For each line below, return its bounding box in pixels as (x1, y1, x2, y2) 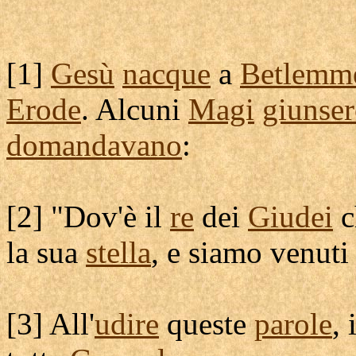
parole (254, 307, 332, 341)
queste (159, 307, 254, 341)
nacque (122, 56, 211, 91)
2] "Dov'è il (17, 199, 170, 234)
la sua (6, 235, 86, 269)
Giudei (248, 199, 333, 234)
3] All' (17, 307, 95, 341)
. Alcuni (81, 92, 188, 126)
